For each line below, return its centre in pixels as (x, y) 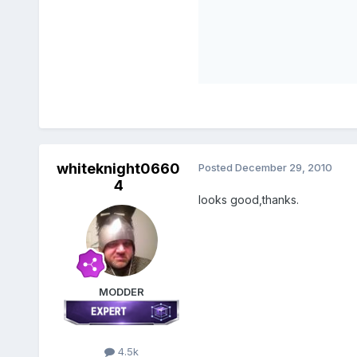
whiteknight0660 (119, 169)
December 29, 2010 (283, 168)
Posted (216, 168)
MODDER (122, 292)
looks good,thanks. (248, 200)
